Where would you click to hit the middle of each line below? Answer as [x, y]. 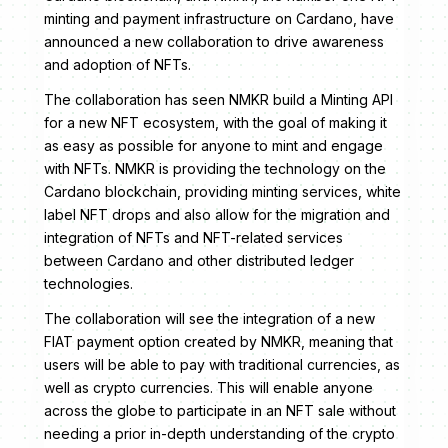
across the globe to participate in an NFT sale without [220, 411]
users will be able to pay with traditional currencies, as [222, 365]
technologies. [88, 284]
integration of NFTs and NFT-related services [193, 238]
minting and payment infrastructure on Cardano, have [219, 19]
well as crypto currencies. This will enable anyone [208, 388]
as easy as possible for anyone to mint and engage [213, 146]
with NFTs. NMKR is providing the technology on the [215, 169]
